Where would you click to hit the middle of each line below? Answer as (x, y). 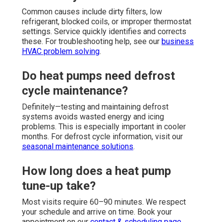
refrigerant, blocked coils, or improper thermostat (107, 21)
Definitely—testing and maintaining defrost (95, 107)
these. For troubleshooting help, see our (92, 41)
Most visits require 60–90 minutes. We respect (104, 202)
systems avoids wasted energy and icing (93, 116)
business (178, 41)
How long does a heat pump (96, 171)
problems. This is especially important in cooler (104, 126)
